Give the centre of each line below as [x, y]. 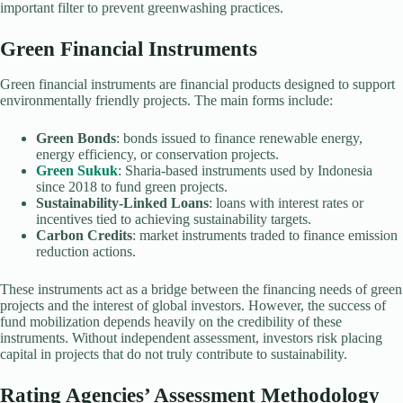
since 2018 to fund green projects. [132, 186]
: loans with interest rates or [286, 202]
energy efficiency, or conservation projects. [157, 154]
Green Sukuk [77, 170]
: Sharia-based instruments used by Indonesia [245, 170]
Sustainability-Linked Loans [122, 202]
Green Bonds [76, 138]
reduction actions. [86, 251]
